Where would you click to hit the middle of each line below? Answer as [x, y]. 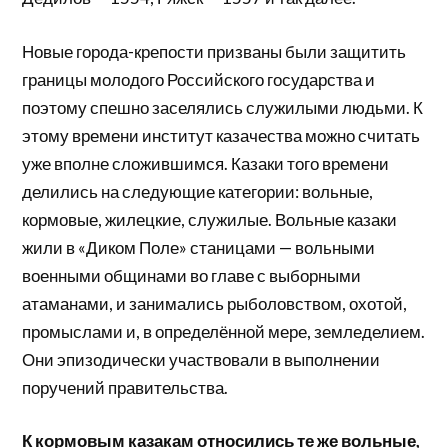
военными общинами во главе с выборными [192, 275]
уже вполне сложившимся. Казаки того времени [206, 163]
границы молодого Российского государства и [199, 79]
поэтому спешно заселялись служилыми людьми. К [223, 107]
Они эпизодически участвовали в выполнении [201, 359]
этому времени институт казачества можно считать [221, 135]
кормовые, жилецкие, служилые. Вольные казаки [210, 219]
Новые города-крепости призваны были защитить [214, 51]
